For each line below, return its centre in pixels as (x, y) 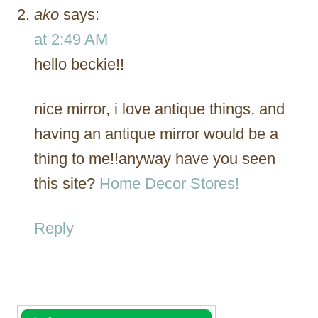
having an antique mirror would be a (156, 133)
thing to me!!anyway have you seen (155, 158)
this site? (67, 183)
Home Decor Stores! (169, 183)
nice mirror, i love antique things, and (159, 109)
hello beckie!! (79, 64)
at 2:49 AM (71, 39)
